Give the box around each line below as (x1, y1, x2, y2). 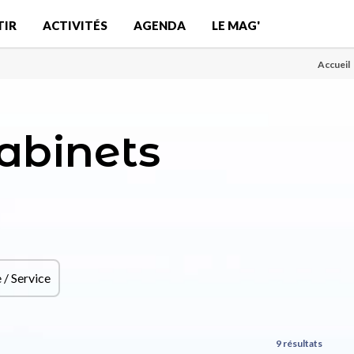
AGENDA (134, 18, 186, 32)
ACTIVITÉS (43, 18, 107, 32)
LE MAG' (212, 18, 260, 32)
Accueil (318, 58, 350, 70)
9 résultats (275, 337, 322, 349)
